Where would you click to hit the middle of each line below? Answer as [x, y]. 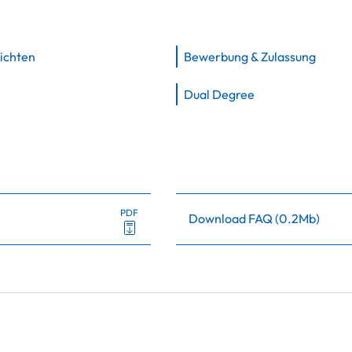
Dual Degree [219, 94]
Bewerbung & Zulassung [250, 56]
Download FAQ [232, 218]
